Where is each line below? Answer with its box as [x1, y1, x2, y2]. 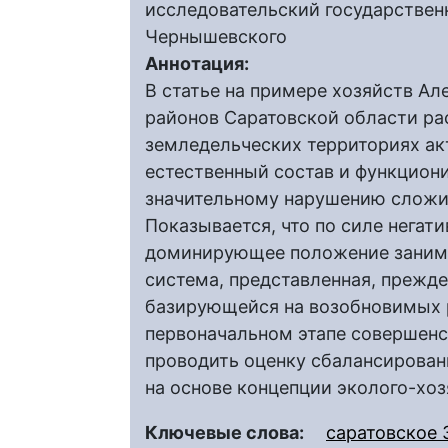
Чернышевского [145, 26, 287, 47]
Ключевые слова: [145, 422, 308, 443]
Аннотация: [145, 53, 253, 74]
